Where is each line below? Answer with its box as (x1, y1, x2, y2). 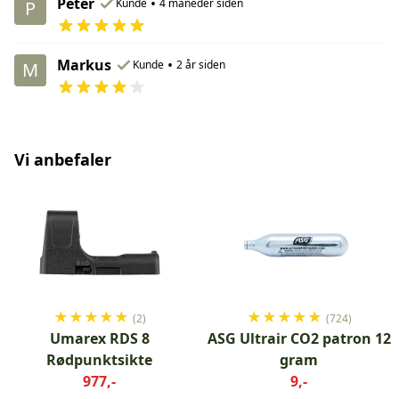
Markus (57, 54, 111, 75)
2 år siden (176, 56, 225, 72)
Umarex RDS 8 (49, 328, 150, 348)
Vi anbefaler (14, 148, 111, 170)
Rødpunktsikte (46, 349, 153, 370)
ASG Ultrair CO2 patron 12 (207, 328, 391, 348)
